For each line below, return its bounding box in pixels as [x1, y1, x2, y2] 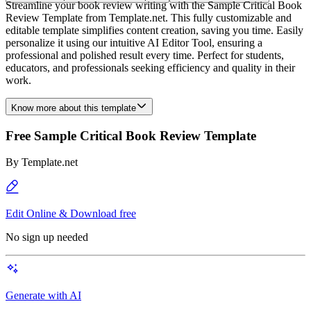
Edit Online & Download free [6, 208, 136, 220]
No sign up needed [6, 231, 88, 244]
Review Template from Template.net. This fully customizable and [6, 12, 292, 24]
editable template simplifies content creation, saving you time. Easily [6, 24, 303, 36]
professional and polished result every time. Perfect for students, [6, 49, 284, 61]
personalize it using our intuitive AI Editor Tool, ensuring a [6, 37, 262, 49]
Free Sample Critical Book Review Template [6, 128, 256, 143]
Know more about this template [11, 103, 136, 113]
